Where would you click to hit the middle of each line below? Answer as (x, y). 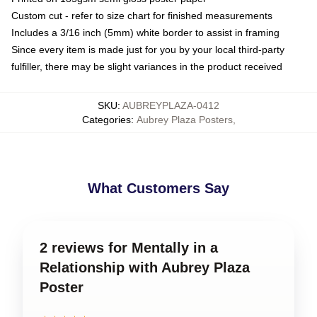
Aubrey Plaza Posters (184, 119)
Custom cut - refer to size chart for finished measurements (142, 15)
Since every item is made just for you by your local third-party (148, 49)
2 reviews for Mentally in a (129, 247)
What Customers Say (158, 188)
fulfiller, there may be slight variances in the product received (147, 66)
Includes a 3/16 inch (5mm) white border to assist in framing (145, 32)
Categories (106, 119)
